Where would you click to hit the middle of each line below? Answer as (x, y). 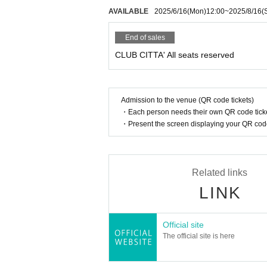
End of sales (145, 38)
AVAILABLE (128, 12)
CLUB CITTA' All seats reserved (175, 55)
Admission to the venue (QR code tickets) (187, 100)
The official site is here (199, 236)
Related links (220, 173)
